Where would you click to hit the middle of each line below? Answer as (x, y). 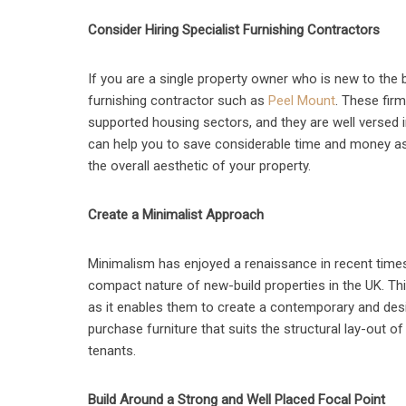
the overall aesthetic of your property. (200, 166)
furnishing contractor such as (179, 101)
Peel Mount (302, 101)
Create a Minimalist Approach (176, 215)
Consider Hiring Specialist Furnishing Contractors (234, 30)
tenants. (112, 351)
